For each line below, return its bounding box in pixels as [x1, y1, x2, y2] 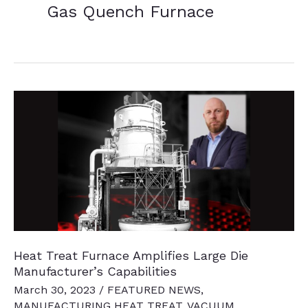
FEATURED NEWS [107, 283, 201, 296]
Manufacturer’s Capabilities [14, 264, 177, 279]
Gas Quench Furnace [47, 2, 214, 22]
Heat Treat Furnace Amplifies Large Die [14, 248, 248, 263]
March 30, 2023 [14, 283, 99, 296]
